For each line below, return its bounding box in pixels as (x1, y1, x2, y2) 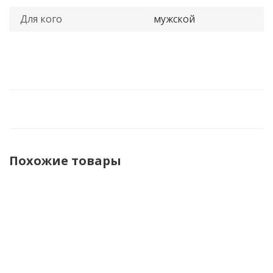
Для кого (20, 12, 62, 26)
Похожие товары (9, 152, 121, 169)
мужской (154, 12, 195, 26)
